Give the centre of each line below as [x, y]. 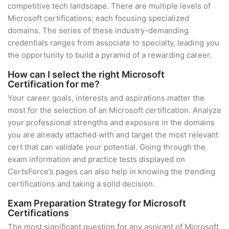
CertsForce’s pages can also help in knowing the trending [111, 171]
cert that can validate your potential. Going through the [107, 147]
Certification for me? [54, 84]
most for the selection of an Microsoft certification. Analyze [114, 110]
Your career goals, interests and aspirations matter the [106, 98]
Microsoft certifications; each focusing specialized [98, 18]
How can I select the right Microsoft [86, 74]
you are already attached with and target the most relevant [113, 135]
